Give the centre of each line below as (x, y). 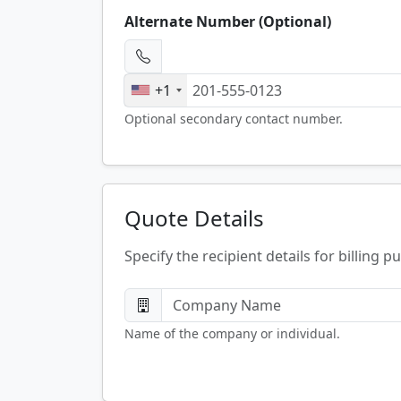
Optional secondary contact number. (234, 118)
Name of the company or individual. (232, 333)
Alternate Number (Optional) (228, 21)
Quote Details (194, 218)
